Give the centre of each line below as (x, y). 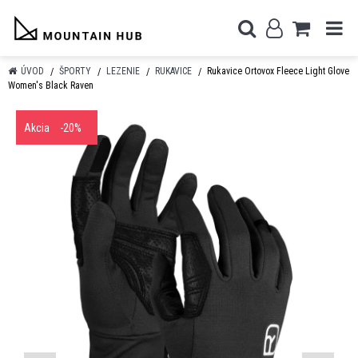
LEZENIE (123, 71)
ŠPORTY (75, 71)
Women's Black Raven (51, 86)
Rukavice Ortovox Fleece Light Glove (278, 71)
